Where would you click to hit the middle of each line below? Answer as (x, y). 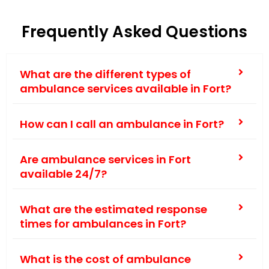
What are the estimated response (113, 209)
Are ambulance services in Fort (105, 159)
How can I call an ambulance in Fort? (122, 124)
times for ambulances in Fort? (103, 223)
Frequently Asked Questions (134, 32)
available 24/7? (63, 174)
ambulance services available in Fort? (125, 88)
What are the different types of (105, 74)
